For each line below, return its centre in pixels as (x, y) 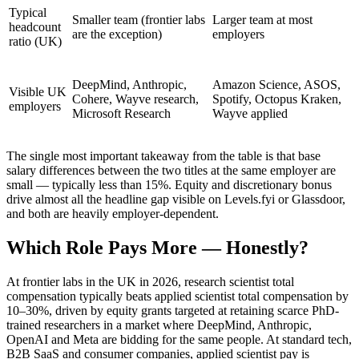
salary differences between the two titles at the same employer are (171, 171)
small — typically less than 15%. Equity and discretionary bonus (169, 185)
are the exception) (117, 34)
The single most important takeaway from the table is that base (163, 156)
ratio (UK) (35, 42)
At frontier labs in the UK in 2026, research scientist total (150, 281)
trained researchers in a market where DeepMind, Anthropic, (159, 325)
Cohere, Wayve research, (135, 99)
